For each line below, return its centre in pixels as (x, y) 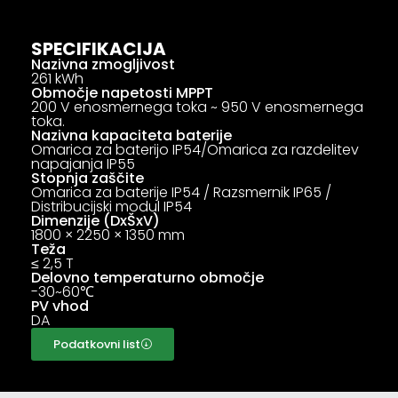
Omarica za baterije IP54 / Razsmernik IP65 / (181, 192)
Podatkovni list (97, 344)
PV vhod (60, 306)
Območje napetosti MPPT (122, 92)
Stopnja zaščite (88, 178)
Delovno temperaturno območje (147, 277)
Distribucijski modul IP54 (111, 206)
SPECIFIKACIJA (99, 48)
